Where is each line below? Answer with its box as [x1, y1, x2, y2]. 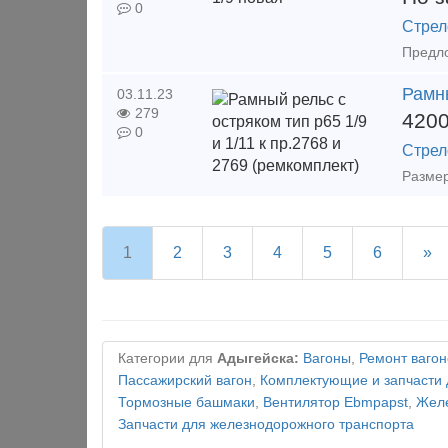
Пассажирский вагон [118, 373, 252, 388]
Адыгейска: [217, 351, 299, 366]
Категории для [118, 351, 217, 366]
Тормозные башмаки [118, 395, 255, 410]
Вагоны [303, 351, 351, 366]
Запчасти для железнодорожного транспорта [118, 417, 414, 432]
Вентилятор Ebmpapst [263, 395, 408, 410]
